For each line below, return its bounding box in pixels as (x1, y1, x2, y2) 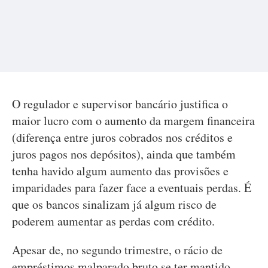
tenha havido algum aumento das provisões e (12, 163, 229, 179)
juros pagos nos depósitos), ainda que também (12, 146, 236, 162)
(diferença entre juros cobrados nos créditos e (12, 129, 233, 145)
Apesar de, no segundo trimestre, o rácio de (12, 242, 223, 258)
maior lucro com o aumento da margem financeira (12, 112, 255, 129)
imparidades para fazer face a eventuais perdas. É (12, 179, 251, 196)
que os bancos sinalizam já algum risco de (12, 196, 217, 212)
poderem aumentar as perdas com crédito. (12, 213, 215, 229)
